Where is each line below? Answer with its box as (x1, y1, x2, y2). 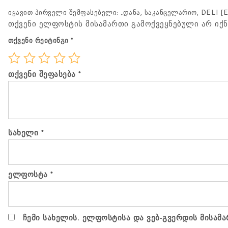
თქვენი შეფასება (8, 71, 78, 79)
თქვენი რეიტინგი (8, 37, 71, 44)
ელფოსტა (8, 171, 50, 179)
